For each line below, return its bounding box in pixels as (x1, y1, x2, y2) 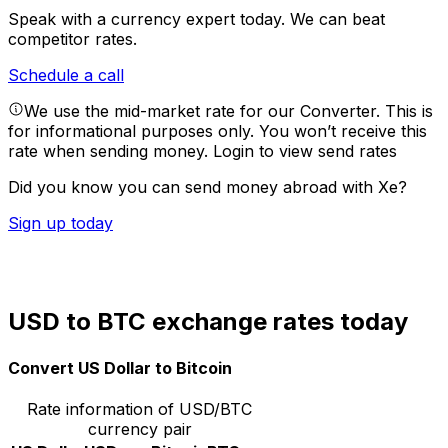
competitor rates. (8, 29, 137, 50)
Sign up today (8, 213, 113, 234)
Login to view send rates (213, 141, 397, 162)
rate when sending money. (8, 141, 213, 162)
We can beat (290, 9, 385, 30)
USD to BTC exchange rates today (8, 307, 408, 337)
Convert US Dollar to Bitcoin (8, 357, 232, 378)
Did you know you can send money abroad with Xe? (8, 177, 407, 198)
